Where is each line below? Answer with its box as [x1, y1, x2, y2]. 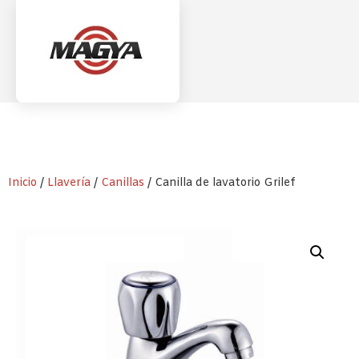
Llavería [47, 175, 91, 192]
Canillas [101, 175, 144, 192]
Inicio [8, 175, 37, 192]
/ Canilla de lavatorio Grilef [144, 175, 295, 192]
